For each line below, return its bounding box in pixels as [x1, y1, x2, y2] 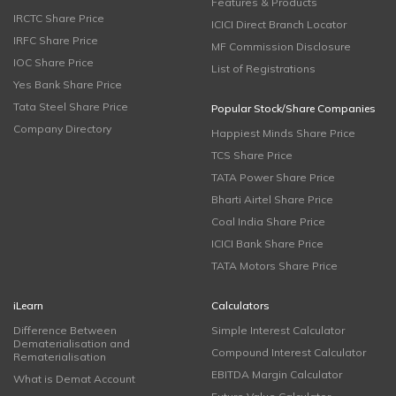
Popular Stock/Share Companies [211, 101, 376, 115]
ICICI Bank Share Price [211, 236, 324, 250]
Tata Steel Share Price [13, 99, 128, 113]
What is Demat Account [13, 371, 135, 385]
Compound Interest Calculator [211, 345, 366, 359]
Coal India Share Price [211, 214, 325, 228]
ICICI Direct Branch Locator [211, 17, 346, 31]
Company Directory [13, 121, 111, 135]
